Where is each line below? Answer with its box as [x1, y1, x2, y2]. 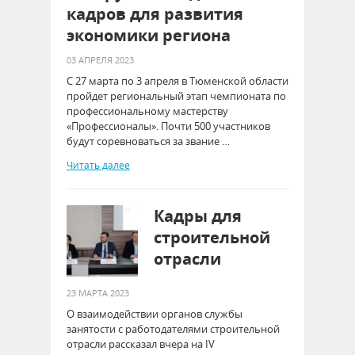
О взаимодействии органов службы [67, 307, 242, 321]
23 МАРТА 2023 [67, 287, 129, 299]
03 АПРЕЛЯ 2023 [67, 54, 134, 66]
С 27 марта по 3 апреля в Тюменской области [67, 74, 288, 88]
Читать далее [67, 158, 130, 172]
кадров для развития [67, 3, 243, 25]
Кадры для [154, 205, 242, 227]
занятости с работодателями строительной [67, 322, 280, 336]
